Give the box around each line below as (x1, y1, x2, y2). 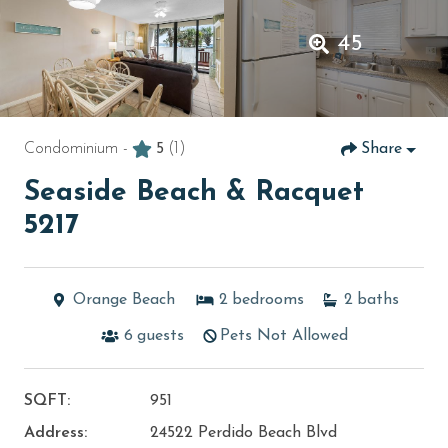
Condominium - (24, 140, 128, 157)
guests (137, 327, 184, 344)
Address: (24, 424, 87, 441)
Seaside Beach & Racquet (24, 178, 364, 207)
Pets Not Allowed (220, 327, 348, 344)
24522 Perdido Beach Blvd (149, 424, 337, 441)
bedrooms (232, 291, 304, 308)
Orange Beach (73, 291, 175, 308)
